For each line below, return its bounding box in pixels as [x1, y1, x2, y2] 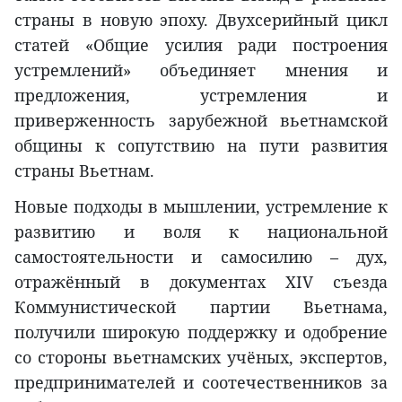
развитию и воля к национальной [14, 221, 388, 243]
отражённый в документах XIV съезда [14, 271, 388, 293]
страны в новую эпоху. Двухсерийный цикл [14, 9, 388, 31]
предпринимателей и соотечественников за [14, 371, 388, 394]
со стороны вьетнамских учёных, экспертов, [14, 346, 388, 369]
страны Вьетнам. [14, 160, 154, 182]
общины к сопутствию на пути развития [14, 135, 388, 157]
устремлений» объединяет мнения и [14, 59, 388, 82]
